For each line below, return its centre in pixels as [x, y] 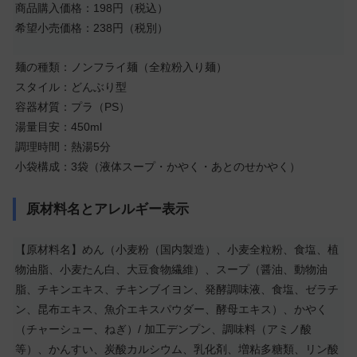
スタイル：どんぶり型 [71, 87]
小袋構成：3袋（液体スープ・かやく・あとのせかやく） [158, 167]
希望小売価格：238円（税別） [92, 28]
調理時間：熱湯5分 [63, 147]
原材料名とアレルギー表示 [107, 209]
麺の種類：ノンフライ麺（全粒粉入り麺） [121, 67]
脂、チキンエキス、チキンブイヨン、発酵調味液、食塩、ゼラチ [177, 290]
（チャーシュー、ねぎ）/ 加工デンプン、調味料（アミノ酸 [163, 330]
